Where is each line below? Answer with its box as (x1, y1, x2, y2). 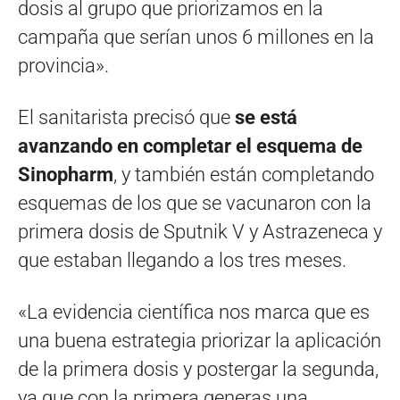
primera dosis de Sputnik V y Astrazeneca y (18, 221, 382, 244)
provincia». (18, 54, 109, 78)
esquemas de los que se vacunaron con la (18, 192, 371, 215)
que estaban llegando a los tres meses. (18, 249, 346, 272)
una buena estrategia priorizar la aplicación (18, 329, 381, 353)
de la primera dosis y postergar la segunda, (18, 358, 379, 381)
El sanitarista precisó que (18, 106, 235, 129)
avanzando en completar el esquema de (18, 135, 362, 158)
